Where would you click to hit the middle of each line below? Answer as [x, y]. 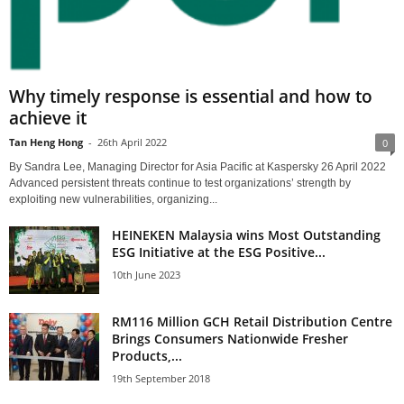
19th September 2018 [161, 379]
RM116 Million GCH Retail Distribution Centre [252, 322]
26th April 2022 [132, 142]
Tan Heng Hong [46, 142]
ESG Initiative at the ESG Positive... [219, 252]
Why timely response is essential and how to [191, 97]
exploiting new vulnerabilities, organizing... [113, 200]
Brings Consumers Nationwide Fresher [230, 339]
